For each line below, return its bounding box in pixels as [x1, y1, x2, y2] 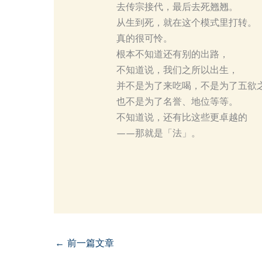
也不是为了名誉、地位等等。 [116, 96, 238, 108]
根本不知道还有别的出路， [116, 49, 229, 60]
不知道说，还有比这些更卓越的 [116, 112, 247, 123]
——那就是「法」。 [116, 127, 201, 139]
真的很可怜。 [116, 33, 173, 44]
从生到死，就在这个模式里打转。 [116, 17, 257, 29]
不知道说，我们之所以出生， [116, 64, 238, 76]
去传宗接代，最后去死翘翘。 [116, 1, 238, 13]
